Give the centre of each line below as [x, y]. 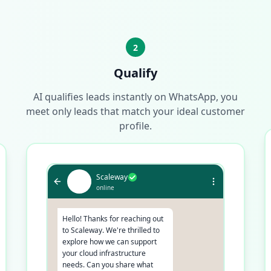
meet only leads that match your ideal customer [135, 111]
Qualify [135, 73]
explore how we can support [109, 242]
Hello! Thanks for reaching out [113, 219]
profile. [135, 126]
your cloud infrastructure [104, 253]
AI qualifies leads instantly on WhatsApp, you [135, 97]
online [105, 188]
